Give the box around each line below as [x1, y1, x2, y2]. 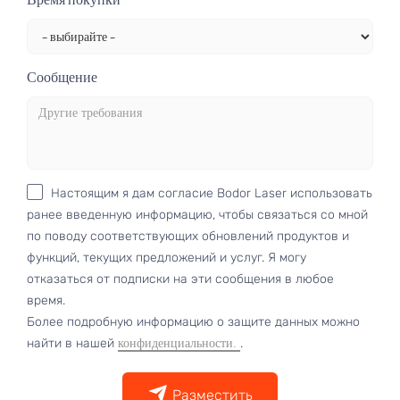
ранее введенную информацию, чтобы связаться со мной [27, 207, 368, 223]
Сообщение [27, 68, 97, 87]
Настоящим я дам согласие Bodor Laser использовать [51, 186, 372, 202]
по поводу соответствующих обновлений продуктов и [27, 229, 349, 245]
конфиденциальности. [118, 337, 240, 351]
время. [27, 293, 65, 309]
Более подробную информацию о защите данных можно [27, 314, 360, 330]
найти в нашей [27, 336, 118, 352]
